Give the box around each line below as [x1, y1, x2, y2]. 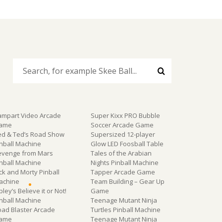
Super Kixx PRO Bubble [90, 111, 160, 120]
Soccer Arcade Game [90, 120, 154, 129]
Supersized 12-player [90, 129, 155, 139]
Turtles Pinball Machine [90, 205, 161, 214]
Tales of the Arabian [90, 148, 152, 158]
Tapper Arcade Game [90, 167, 155, 176]
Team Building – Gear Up [90, 176, 165, 186]
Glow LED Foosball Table [90, 139, 164, 148]
